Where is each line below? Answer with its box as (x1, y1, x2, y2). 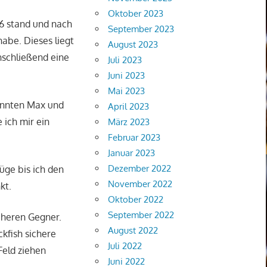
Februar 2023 (108, 131, 161, 143)
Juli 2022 (108, 240, 142, 252)
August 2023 (108, 38, 159, 50)
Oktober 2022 (108, 193, 164, 205)
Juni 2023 (108, 69, 145, 81)
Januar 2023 (108, 147, 156, 159)
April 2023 (108, 100, 150, 112)
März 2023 (108, 116, 150, 128)
